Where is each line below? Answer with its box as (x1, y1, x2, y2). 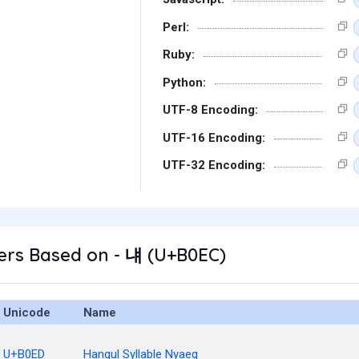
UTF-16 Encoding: (163, 130, 265, 145)
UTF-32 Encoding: (163, 158, 265, 172)
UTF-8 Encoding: (163, 103, 258, 117)
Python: (163, 75, 206, 90)
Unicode (3, 305, 50, 320)
